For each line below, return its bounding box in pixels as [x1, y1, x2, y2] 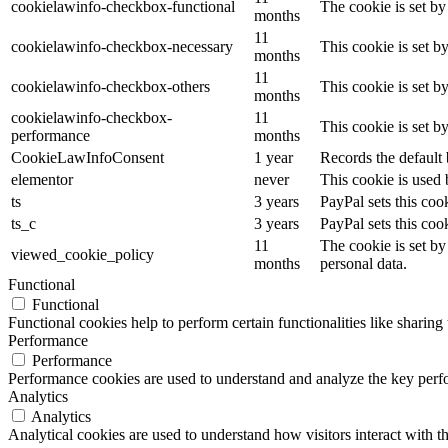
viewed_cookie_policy [11, 245, 154, 263]
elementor [11, 170, 73, 188]
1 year [254, 148, 293, 166]
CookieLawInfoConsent [11, 148, 164, 166]
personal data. [320, 254, 407, 272]
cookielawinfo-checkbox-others [11, 77, 210, 95]
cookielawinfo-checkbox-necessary [11, 37, 233, 55]
